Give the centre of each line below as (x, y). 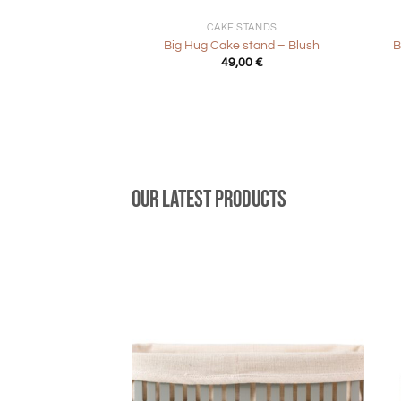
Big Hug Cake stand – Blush (242, 45)
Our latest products (209, 200)
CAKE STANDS (242, 28)
